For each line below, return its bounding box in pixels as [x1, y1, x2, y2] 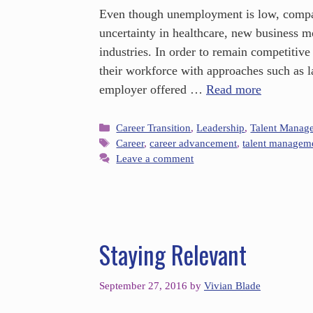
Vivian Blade [204, 279, 261, 292]
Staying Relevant [99, 236, 247, 273]
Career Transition [116, 122, 191, 134]
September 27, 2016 [99, 279, 187, 292]
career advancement [150, 137, 238, 150]
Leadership [196, 122, 245, 134]
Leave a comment [116, 152, 194, 165]
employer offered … [99, 82, 206, 96]
